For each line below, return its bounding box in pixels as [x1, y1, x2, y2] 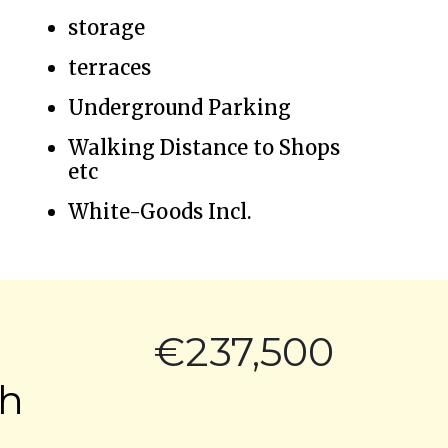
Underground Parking [68, 95, 291, 120]
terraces [68, 55, 151, 80]
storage [68, 15, 145, 40]
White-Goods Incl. [68, 199, 252, 224]
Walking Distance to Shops [68, 135, 340, 160]
